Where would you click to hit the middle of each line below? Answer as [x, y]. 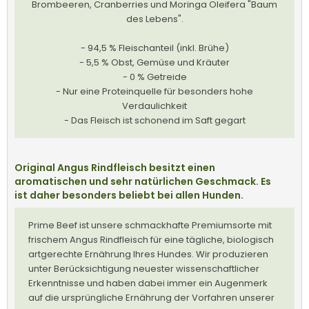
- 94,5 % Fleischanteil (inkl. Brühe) [154, 48]
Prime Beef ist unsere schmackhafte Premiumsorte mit [150, 225]
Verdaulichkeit [154, 106]
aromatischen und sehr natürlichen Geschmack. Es [143, 181]
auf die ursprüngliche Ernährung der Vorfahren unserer [151, 297]
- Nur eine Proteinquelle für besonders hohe [154, 91]
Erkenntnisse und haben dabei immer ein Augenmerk [148, 283]
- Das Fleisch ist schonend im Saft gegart [154, 120]
